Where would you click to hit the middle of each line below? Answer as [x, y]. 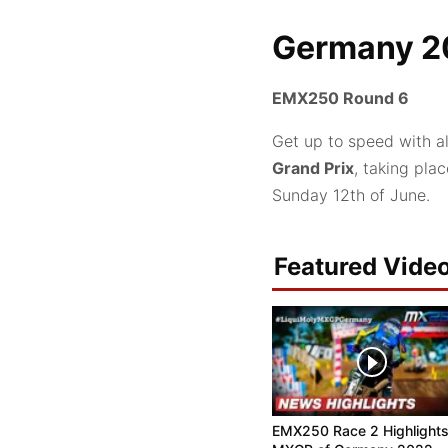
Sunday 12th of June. [351, 194]
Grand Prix [313, 167]
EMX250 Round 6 [340, 97]
